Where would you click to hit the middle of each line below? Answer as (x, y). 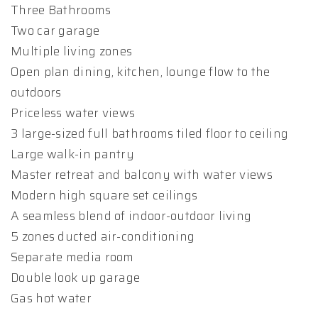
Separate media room (72, 257)
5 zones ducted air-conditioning (103, 236)
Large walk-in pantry (72, 154)
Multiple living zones (72, 51)
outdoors (36, 92)
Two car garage (55, 31)
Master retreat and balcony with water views (142, 175)
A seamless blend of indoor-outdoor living (131, 216)
